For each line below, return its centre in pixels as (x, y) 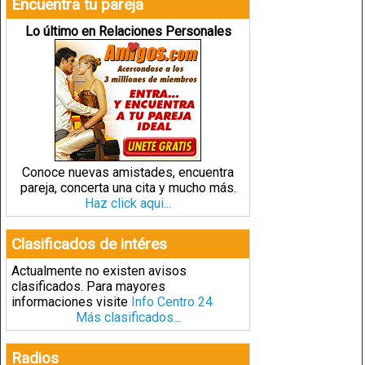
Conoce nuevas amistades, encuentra (128, 172)
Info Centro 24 (172, 301)
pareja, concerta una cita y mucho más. (128, 187)
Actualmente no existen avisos (99, 270)
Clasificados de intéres (89, 244)
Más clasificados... (128, 317)
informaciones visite (71, 301)
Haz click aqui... (128, 203)
